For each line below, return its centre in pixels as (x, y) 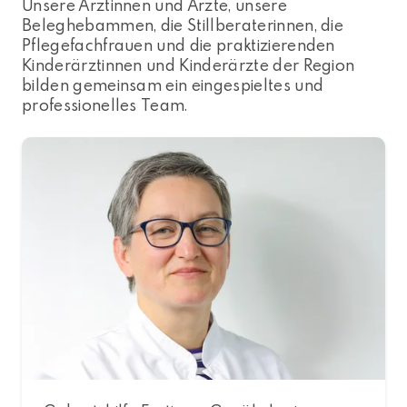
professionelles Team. (107, 105)
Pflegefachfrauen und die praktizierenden (179, 45)
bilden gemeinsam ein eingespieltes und (173, 85)
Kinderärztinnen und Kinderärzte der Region (189, 65)
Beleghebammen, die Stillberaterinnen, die (183, 25)
